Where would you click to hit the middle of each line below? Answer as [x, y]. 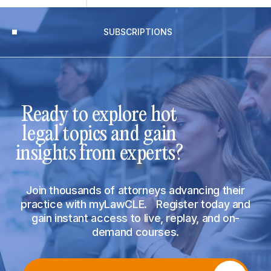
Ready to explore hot [99, 115]
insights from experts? [99, 154]
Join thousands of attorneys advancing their [135, 190]
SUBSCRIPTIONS [138, 32]
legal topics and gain [99, 135]
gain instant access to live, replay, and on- [135, 218]
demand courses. [135, 232]
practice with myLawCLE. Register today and [135, 204]
